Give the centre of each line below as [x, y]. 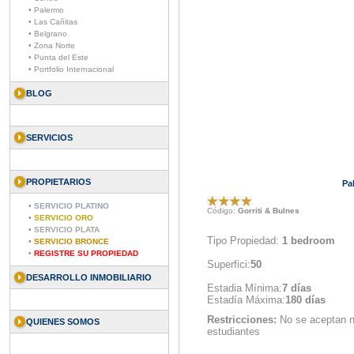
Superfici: [229, 264]
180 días [305, 300]
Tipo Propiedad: [245, 241]
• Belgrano [48, 34]
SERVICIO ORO [64, 218]
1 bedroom [309, 241]
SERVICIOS [49, 137]
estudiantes [233, 331]
